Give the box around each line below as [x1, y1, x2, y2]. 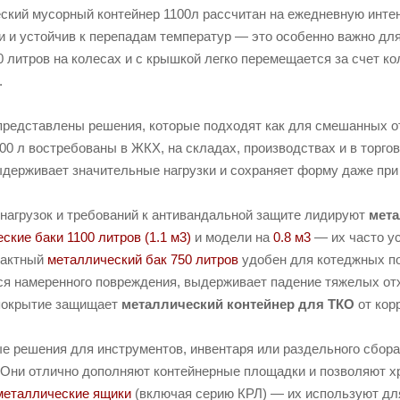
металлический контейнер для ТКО [121, 296, 354, 312]
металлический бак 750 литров [47, 252, 238, 268]
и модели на [191, 229, 273, 246]
